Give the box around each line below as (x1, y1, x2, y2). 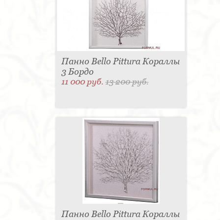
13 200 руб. (105, 77, 149, 87)
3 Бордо (61, 66, 94, 77)
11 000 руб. (61, 77, 106, 87)
